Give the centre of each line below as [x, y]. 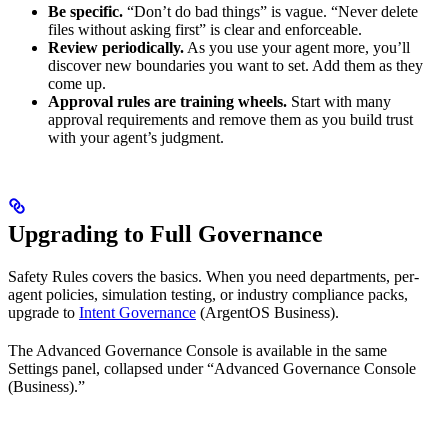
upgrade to [43, 312]
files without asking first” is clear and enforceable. [205, 29]
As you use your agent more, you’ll [297, 47]
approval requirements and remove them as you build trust [230, 119]
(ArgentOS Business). [267, 312]
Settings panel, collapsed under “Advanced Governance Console [212, 368]
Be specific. [85, 11]
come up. [77, 83]
